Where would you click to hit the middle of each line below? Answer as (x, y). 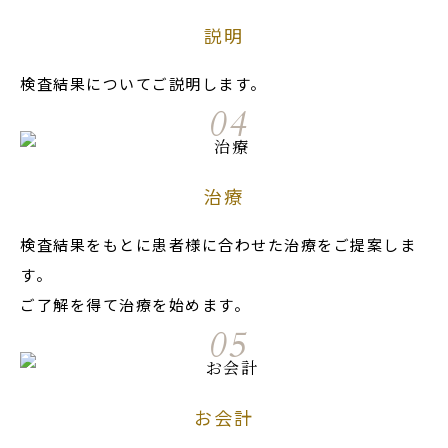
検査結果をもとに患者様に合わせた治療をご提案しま (218, 244)
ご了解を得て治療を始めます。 (135, 304)
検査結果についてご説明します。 (143, 83)
